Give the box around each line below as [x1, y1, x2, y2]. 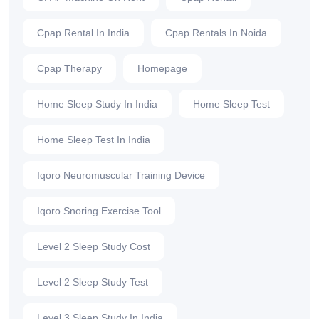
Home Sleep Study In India [37, 98, 157, 110]
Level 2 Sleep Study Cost [37, 241, 150, 253]
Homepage [137, 63, 187, 75]
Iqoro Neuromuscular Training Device [37, 169, 205, 182]
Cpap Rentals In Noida [165, 27, 267, 39]
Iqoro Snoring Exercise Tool [37, 205, 161, 217]
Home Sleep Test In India [37, 134, 150, 146]
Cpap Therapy [37, 63, 102, 75]
